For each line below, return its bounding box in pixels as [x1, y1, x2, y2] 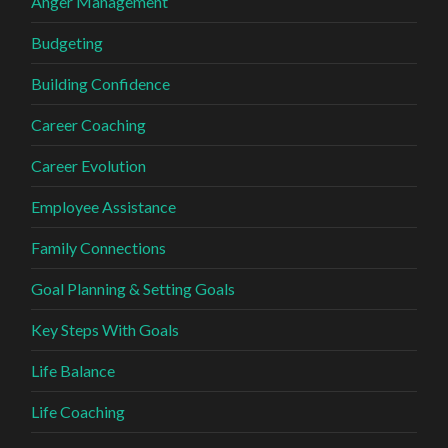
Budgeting [31, 33, 104, 53]
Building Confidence [31, 74, 171, 94]
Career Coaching [31, 115, 147, 135]
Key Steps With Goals [31, 320, 180, 340]
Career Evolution [31, 156, 147, 176]
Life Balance [31, 361, 116, 381]
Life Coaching [31, 402, 126, 422]
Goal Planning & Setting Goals [31, 279, 236, 299]
